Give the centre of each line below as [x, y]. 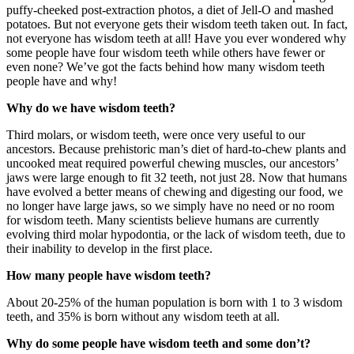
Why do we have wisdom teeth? [91, 108]
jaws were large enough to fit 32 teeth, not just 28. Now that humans [177, 178]
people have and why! [62, 81]
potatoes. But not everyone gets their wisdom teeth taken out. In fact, [177, 24]
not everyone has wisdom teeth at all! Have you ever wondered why [176, 39]
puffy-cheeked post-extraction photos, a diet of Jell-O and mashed [170, 10]
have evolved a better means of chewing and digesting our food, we [175, 192]
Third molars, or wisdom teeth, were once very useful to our [156, 135]
